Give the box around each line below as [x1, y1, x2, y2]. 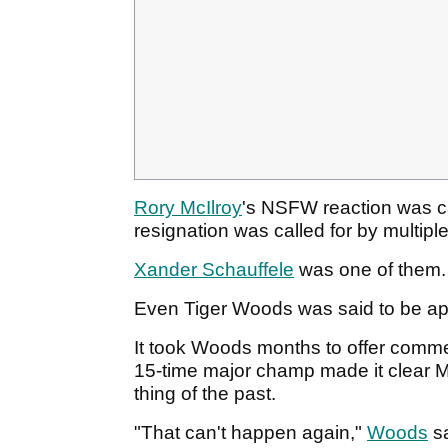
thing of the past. [134, 383, 281, 405]
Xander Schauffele [134, 259, 294, 281]
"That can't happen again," [134, 422, 367, 444]
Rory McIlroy [134, 197, 242, 219]
